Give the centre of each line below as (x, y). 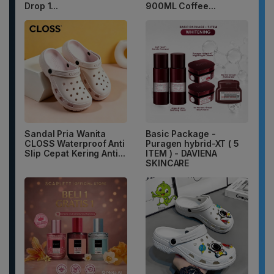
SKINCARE (168, 163)
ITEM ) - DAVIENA (181, 154)
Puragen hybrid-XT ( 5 (192, 144)
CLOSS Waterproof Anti (75, 144)
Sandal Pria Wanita (65, 134)
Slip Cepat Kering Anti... (75, 154)
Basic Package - (181, 134)
